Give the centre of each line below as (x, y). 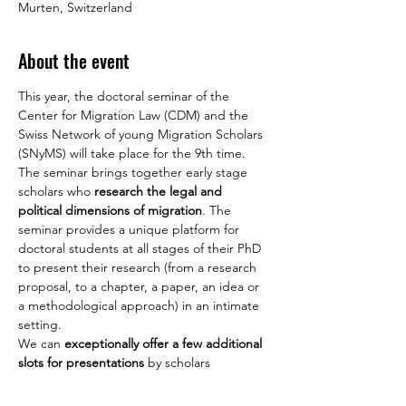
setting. (40, 324)
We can (41, 343)
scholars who (56, 191)
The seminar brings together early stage (135, 172)
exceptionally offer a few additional (165, 343)
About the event (74, 61)
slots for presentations (83, 362)
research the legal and (160, 191)
